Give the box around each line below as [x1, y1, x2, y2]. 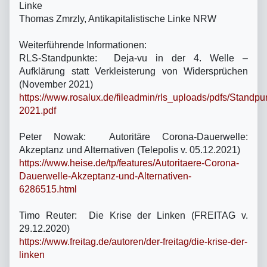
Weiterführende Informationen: [19, 39, 147, 50]
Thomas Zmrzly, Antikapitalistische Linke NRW [19, 13, 216, 24]
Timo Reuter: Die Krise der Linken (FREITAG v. [19, 210, 248, 221]
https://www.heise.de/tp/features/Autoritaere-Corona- [19, 157, 239, 168]
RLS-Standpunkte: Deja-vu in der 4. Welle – [19, 52, 248, 63]
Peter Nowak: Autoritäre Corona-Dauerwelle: [19, 131, 248, 142]
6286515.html [19, 184, 77, 194]
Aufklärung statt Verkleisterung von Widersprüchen [19, 66, 248, 76]
